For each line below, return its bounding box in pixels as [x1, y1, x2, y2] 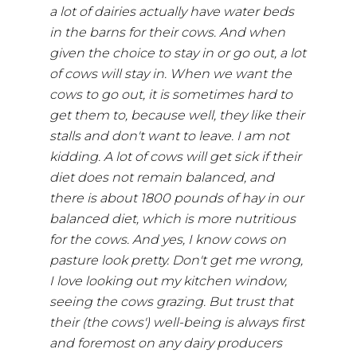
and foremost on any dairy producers [49, 335, 283, 351]
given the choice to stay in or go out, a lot [49, 45, 307, 61]
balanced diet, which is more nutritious [49, 210, 296, 226]
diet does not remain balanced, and [49, 169, 275, 185]
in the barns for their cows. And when [49, 24, 286, 40]
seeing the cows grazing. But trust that [49, 293, 294, 309]
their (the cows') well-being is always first [49, 314, 305, 330]
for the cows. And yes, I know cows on [49, 231, 287, 247]
